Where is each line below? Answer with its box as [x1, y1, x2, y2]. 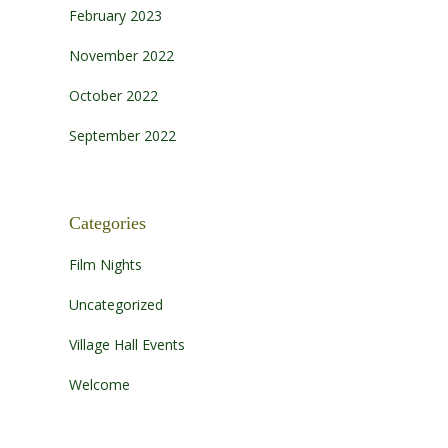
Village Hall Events [68, 335, 185, 355]
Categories [68, 212, 146, 233]
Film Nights [68, 255, 142, 275]
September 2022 [68, 125, 176, 145]
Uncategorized [68, 295, 163, 315]
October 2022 [68, 85, 158, 105]
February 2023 [68, 5, 162, 25]
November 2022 [68, 45, 174, 65]
